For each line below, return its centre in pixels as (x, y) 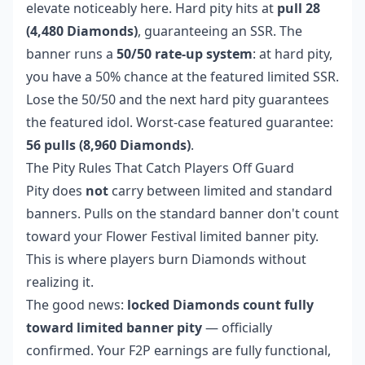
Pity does (56, 191)
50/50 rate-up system (185, 54)
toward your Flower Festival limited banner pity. (172, 237)
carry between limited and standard (220, 191)
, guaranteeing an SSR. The (220, 31)
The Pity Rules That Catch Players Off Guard (160, 168)
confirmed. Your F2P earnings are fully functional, (178, 351)
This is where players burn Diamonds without (166, 259)
